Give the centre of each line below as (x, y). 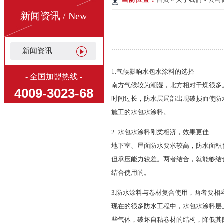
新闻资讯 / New (54, 16)
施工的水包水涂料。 (141, 112)
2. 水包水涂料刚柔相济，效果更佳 (167, 132)
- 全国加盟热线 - (54, 77)
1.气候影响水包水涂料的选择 (153, 72)
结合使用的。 (131, 173)
